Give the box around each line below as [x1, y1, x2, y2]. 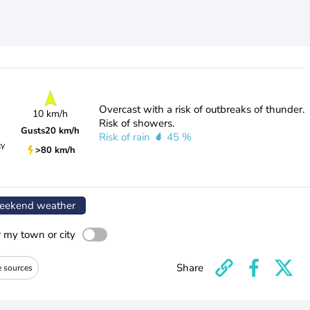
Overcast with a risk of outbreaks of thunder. [98, 102, 304, 116]
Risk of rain [98, 130, 153, 144]
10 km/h [33, 107, 69, 120]
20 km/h [45, 124, 80, 137]
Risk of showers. [98, 116, 174, 130]
